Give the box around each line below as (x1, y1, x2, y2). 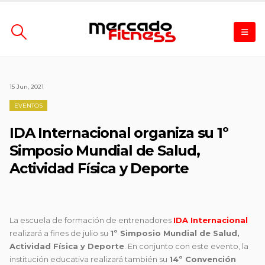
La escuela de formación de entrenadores (9, 215, 173, 225)
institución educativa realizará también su (9, 254, 169, 264)
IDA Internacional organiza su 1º (9, 124, 228, 141)
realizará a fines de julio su (9, 228, 110, 238)
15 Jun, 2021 (9, 83, 44, 91)
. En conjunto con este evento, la (124, 241, 248, 251)
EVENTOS (14, 102, 43, 109)
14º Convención (169, 254, 236, 264)
